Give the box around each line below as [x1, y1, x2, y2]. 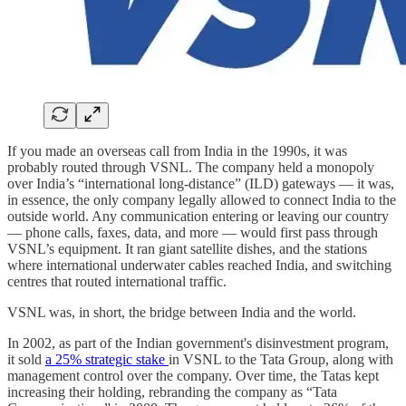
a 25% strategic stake [45, 352, 169, 368]
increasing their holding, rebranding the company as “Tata [7, 384, 337, 401]
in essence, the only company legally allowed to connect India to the [7, 192, 396, 208]
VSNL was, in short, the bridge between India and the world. [7, 304, 356, 321]
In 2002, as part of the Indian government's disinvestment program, [7, 335, 389, 352]
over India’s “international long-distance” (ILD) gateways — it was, [7, 176, 394, 192]
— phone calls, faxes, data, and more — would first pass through [7, 225, 378, 241]
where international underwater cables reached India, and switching [7, 257, 391, 274]
